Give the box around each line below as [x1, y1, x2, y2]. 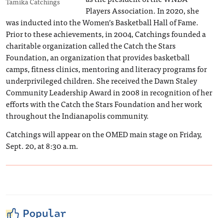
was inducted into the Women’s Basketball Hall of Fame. [6, 16, 199, 28]
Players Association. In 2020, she [85, 4, 199, 17]
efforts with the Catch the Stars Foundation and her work [6, 97, 202, 110]
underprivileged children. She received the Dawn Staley [6, 74, 197, 87]
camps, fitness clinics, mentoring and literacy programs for [6, 62, 207, 75]
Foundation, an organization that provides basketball [6, 51, 190, 63]
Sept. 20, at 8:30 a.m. [6, 139, 78, 152]
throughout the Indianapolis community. [6, 109, 149, 122]
